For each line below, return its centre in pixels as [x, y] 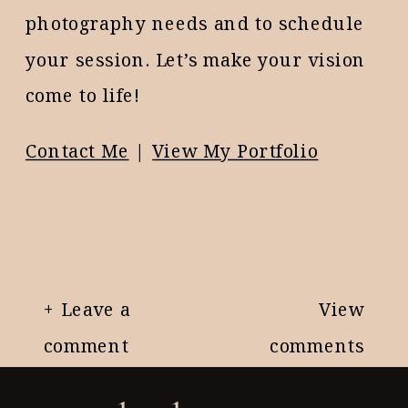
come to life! [83, 94]
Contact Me [77, 150]
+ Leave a [87, 309]
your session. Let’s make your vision [196, 59]
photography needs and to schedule [195, 23]
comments [317, 345]
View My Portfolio [235, 150]
